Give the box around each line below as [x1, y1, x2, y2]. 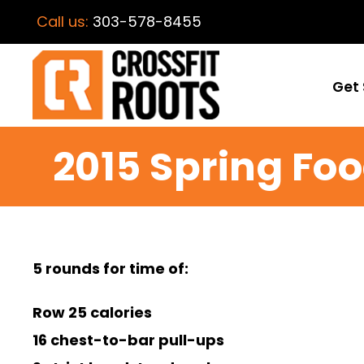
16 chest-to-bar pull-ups [32, 330, 224, 351]
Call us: [37, 11, 93, 32]
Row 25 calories [32, 302, 152, 323]
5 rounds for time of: [32, 258, 188, 279]
